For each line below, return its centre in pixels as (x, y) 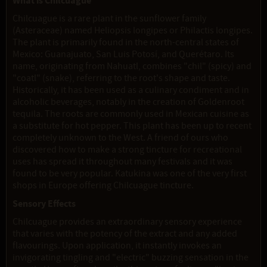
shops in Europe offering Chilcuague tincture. (103, 186)
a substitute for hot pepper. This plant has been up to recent (132, 126)
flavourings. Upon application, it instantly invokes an (117, 246)
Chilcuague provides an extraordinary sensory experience (127, 222)
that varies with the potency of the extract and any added (125, 234)
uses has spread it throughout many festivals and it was (122, 162)
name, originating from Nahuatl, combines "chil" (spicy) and (132, 66)
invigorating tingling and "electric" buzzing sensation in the (131, 258)
